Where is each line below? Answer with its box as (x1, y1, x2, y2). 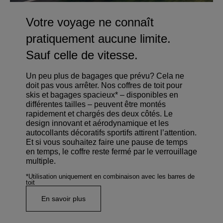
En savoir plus (41, 195, 86, 203)
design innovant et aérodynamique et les (26, 119, 169, 127)
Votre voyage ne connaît (26, 15, 154, 29)
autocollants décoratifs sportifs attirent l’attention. (26, 128, 197, 137)
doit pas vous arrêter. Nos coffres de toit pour (26, 81, 182, 90)
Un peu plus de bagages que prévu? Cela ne (26, 72, 184, 80)
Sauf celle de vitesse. (26, 48, 138, 62)
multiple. (26, 157, 56, 165)
